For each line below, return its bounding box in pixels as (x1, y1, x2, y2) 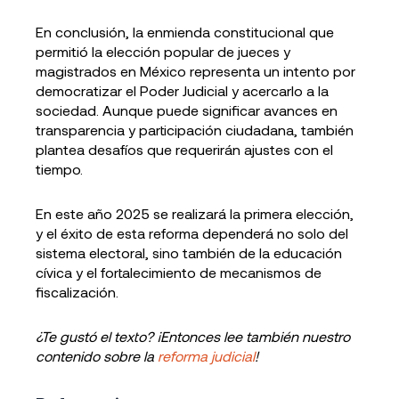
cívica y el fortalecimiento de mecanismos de (36, 264, 322, 281)
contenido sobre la (36, 347, 158, 364)
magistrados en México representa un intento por (36, 62, 355, 79)
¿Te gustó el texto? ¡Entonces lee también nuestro (36, 328, 350, 345)
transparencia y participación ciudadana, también (36, 121, 354, 138)
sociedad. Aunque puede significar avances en (36, 102, 338, 118)
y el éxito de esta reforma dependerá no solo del (36, 224, 348, 241)
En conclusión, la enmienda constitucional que (36, 23, 334, 40)
